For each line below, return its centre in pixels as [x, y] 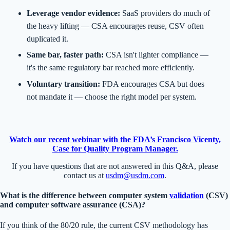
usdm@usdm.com [135, 176]
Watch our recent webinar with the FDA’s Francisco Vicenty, [115, 140]
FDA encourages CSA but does [152, 84]
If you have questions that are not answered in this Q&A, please [115, 166]
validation [187, 196]
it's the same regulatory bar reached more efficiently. [111, 68]
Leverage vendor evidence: [73, 13]
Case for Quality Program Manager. [115, 149]
